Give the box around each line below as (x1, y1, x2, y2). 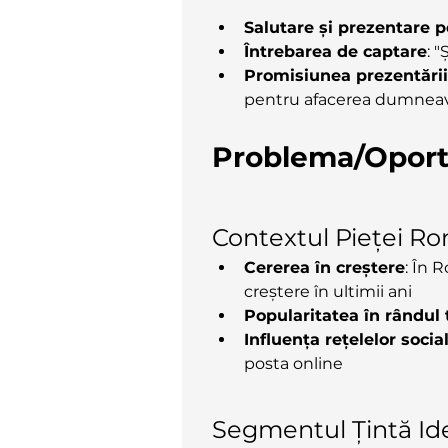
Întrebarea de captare (244, 41, 427, 61)
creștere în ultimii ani (244, 281, 412, 301)
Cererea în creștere (244, 257, 405, 277)
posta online (244, 353, 343, 373)
